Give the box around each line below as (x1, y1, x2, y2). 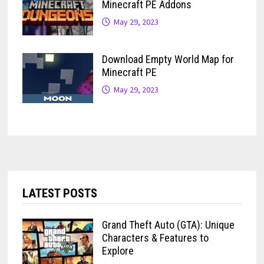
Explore (101, 245, 134, 258)
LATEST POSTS (22, 186, 97, 201)
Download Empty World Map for (101, 53, 234, 66)
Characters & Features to (101, 232, 209, 245)
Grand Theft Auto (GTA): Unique (101, 219, 235, 232)
